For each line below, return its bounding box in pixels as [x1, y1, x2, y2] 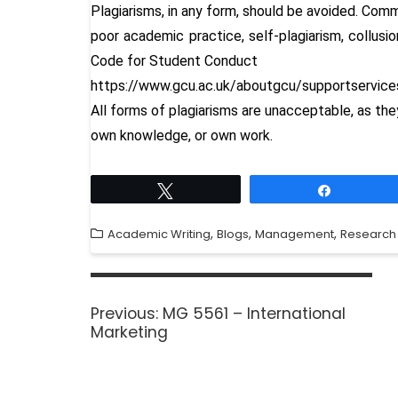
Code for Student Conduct [91, 52, 258, 69]
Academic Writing [107, 225, 211, 243]
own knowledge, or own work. [91, 126, 273, 144]
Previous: [91, 302, 158, 324]
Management [255, 225, 334, 243]
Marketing [91, 321, 168, 343]
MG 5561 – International [163, 302, 346, 324]
